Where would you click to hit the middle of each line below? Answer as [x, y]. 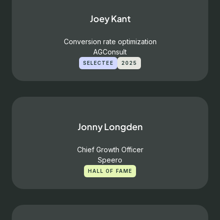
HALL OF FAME [110, 171]
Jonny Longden [110, 126]
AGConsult [110, 52]
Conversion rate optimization [110, 41]
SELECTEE [98, 63]
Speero [110, 160]
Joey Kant [110, 18]
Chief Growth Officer [110, 150]
